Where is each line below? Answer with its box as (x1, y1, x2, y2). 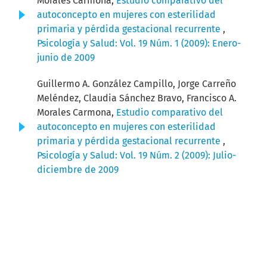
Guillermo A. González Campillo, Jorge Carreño (37, 78, 236, 90)
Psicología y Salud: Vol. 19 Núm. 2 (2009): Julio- (37, 150, 236, 162)
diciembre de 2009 (37, 164, 119, 176)
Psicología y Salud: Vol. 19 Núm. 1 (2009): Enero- (37, 38, 241, 49)
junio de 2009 (37, 52, 95, 64)
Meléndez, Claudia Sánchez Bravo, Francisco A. (37, 92, 237, 104)
